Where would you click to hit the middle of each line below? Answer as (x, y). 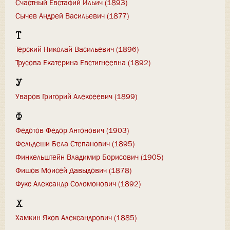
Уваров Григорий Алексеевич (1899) (76, 97)
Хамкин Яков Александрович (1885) (76, 218)
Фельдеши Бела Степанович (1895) (75, 144)
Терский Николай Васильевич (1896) (77, 50)
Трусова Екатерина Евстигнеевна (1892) (83, 63)
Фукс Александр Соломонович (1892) (78, 184)
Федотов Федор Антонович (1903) (72, 131)
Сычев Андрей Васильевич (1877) (72, 16)
